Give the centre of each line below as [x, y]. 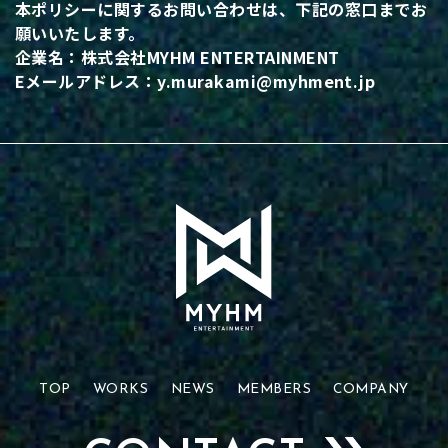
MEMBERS [274, 390]
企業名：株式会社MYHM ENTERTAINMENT [177, 57]
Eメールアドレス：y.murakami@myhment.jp [195, 81]
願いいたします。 [80, 33]
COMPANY [371, 390]
